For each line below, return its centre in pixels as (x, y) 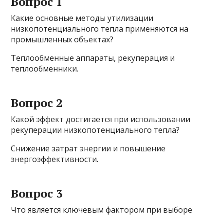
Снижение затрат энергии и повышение (88, 149)
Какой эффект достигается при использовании (101, 119)
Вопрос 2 (37, 103)
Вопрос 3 (37, 193)
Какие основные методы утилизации (82, 18)
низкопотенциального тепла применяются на (100, 29)
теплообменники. (45, 69)
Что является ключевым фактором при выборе (102, 210)
